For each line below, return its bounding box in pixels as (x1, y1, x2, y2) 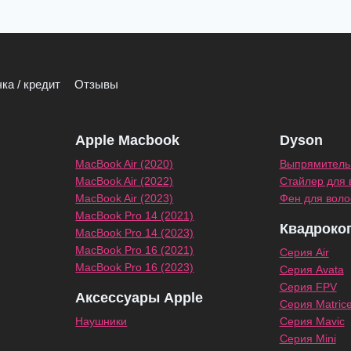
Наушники (75, 314, 128, 327)
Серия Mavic (279, 314, 345, 327)
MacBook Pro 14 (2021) (75, 208, 194, 222)
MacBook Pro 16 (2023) (75, 260, 194, 273)
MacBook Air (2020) (75, 157, 174, 170)
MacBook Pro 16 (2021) (75, 243, 194, 256)
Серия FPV (279, 280, 337, 293)
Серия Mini (279, 331, 336, 345)
